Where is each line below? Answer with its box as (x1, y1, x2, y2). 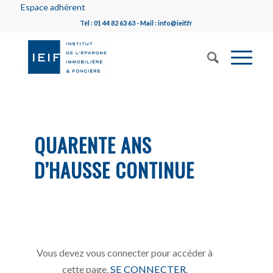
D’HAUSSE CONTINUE (34, 155, 195, 184)
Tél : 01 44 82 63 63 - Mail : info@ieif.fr (80, 19, 193, 27)
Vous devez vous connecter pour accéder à (37, 246, 213, 258)
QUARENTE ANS (34, 130, 152, 159)
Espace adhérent (20, 2, 85, 12)
